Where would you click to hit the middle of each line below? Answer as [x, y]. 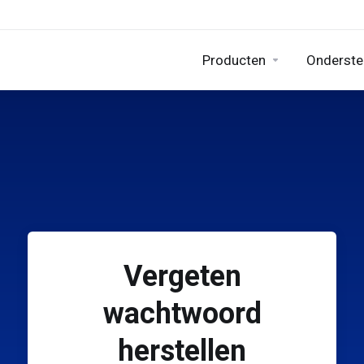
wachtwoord [182, 314]
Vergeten [182, 276]
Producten [234, 60]
